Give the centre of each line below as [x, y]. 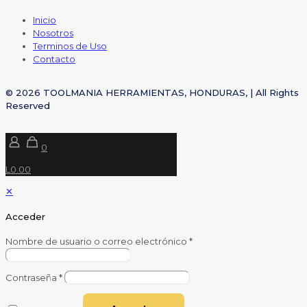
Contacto [54, 59]
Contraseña [32, 278]
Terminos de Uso [70, 46]
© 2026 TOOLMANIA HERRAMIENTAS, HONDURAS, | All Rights [152, 93]
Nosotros [53, 33]
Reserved [28, 106]
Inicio [45, 20]
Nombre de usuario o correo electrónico [97, 241]
